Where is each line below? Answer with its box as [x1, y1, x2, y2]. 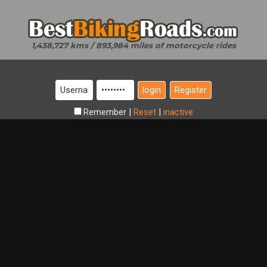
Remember [83, 107, 129, 117]
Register [175, 85, 207, 95]
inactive [163, 107, 193, 117]
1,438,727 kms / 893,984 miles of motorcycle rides [31, 41, 236, 50]
